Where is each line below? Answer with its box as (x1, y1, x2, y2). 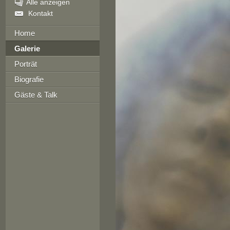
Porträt (14, 60, 37, 68)
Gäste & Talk (14, 90, 57, 99)
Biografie (14, 75, 44, 84)
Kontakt (28, 9, 53, 17)
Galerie (14, 44, 40, 53)
